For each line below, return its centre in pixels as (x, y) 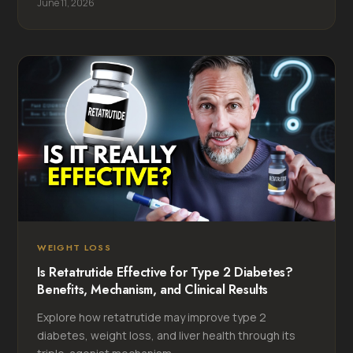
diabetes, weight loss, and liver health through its (167, 335)
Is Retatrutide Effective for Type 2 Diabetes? (165, 272)
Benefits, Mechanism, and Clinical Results (152, 289)
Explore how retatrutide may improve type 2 (152, 317)
